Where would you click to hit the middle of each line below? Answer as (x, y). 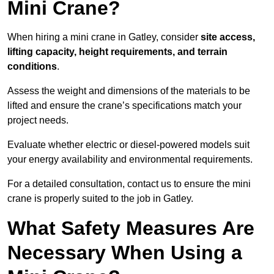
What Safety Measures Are (131, 228)
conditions (32, 67)
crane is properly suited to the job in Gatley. (100, 199)
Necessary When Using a (125, 253)
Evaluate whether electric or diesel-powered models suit (128, 145)
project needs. (38, 120)
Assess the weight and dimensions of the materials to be (129, 91)
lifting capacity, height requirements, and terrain (117, 52)
